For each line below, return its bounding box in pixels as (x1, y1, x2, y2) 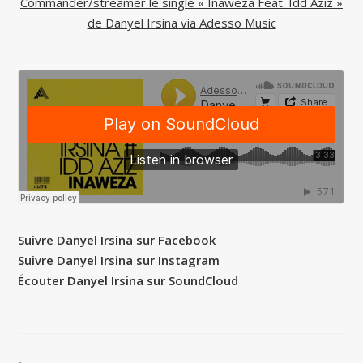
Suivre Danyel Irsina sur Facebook (18, 232, 216, 249)
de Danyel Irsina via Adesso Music (87, 15, 276, 32)
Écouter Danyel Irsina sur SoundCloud (18, 272, 239, 289)
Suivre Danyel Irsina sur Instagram (18, 252, 220, 269)
